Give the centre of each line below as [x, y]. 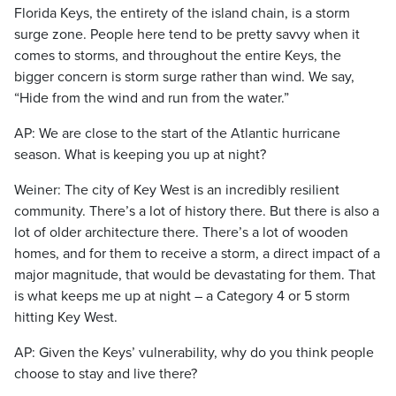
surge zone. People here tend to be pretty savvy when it [187, 34]
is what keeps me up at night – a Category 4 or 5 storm [182, 296]
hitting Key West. [66, 317]
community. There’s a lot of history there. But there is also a [197, 211]
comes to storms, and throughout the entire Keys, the [178, 56]
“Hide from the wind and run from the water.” [152, 98]
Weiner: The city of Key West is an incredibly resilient [177, 190]
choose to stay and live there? [106, 374]
